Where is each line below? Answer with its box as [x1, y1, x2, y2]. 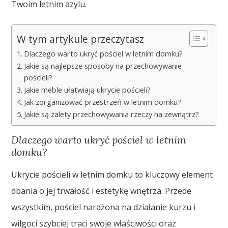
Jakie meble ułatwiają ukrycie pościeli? [24, 84, 151, 95]
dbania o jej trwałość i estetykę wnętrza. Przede [11, 185, 192, 196]
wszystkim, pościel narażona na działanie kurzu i [11, 201, 196, 213]
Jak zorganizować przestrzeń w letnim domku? [24, 97, 182, 107]
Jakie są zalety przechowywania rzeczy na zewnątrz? [24, 109, 199, 119]
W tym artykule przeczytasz [17, 32, 145, 46]
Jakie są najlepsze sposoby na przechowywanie [24, 61, 182, 71]
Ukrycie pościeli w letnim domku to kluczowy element [11, 168, 213, 180]
